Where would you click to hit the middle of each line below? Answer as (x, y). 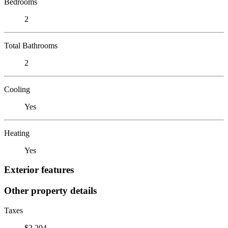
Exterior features (39, 170)
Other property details (50, 190)
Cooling (17, 89)
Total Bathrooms (31, 45)
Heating (17, 133)
